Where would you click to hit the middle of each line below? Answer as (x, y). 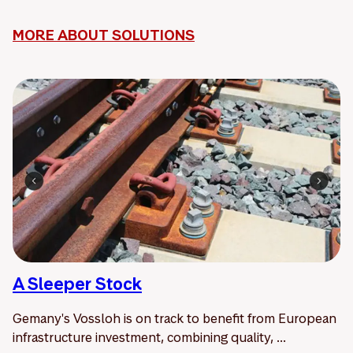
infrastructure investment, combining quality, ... (149, 337)
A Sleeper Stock (77, 283)
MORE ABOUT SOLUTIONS (104, 35)
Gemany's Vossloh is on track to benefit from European (175, 318)
